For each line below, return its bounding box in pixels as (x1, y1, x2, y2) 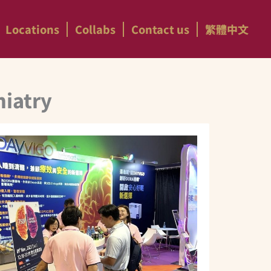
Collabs (75, 21, 116, 37)
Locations (5, 21, 59, 37)
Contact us (131, 21, 189, 37)
